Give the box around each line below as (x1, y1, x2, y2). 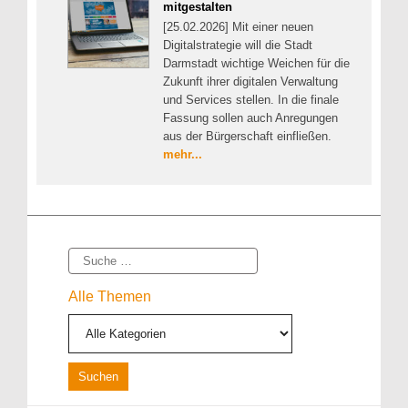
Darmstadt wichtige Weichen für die (163, 56, 350, 70)
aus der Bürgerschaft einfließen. (163, 128, 331, 143)
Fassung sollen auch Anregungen (163, 110, 338, 125)
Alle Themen (68, 289, 151, 305)
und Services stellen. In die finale (163, 92, 339, 107)
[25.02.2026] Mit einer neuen (163, 19, 313, 34)
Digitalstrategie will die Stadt (163, 37, 312, 52)
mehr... (163, 147, 202, 161)
